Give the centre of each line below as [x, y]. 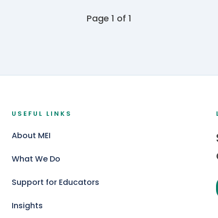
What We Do [36, 159]
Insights [27, 206]
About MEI [31, 136]
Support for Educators [55, 182]
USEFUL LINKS [42, 114]
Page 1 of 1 [109, 18]
